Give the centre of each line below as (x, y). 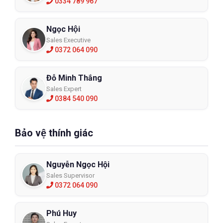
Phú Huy (61, 213)
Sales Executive (68, 40)
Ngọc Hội (63, 29)
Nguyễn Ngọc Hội (78, 164)
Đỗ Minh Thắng (74, 78)
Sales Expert (64, 89)
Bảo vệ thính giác (54, 133)
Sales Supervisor (70, 175)
